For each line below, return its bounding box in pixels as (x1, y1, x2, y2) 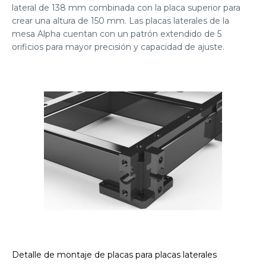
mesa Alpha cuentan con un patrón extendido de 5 (12, 28, 221, 40)
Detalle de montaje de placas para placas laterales (12, 249, 217, 261)
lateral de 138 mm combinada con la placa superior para (12, 2, 240, 14)
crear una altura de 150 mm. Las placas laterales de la (12, 15, 229, 27)
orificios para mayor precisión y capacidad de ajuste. (12, 42, 224, 53)
